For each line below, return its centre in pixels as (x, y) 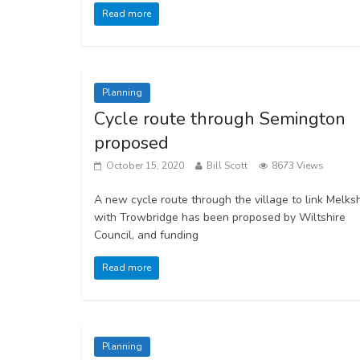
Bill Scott (227, 166)
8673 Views (298, 166)
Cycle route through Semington (220, 119)
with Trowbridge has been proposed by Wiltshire (220, 217)
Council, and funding (146, 235)
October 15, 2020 (145, 166)
